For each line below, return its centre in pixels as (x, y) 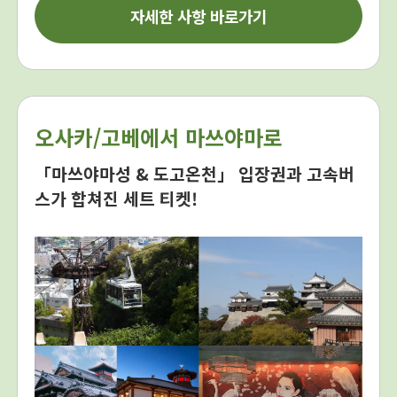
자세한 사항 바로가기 (198, 16)
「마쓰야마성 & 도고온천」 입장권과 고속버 (195, 173)
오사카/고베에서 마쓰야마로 (159, 137)
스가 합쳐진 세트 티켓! (117, 198)
